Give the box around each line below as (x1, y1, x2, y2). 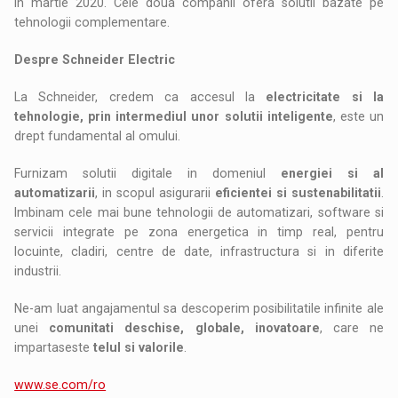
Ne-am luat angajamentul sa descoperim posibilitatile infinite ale (14, 300, 384, 315)
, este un (332, 108, 384, 123)
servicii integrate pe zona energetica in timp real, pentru (14, 224, 384, 239)
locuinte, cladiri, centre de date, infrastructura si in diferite (14, 243, 384, 259)
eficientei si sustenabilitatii (214, 185, 381, 200)
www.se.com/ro (14, 377, 107, 392)
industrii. (14, 263, 62, 278)
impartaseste (14, 339, 94, 354)
